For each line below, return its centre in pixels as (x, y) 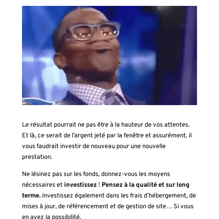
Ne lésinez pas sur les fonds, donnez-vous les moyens (96, 174)
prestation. (37, 157)
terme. (31, 196)
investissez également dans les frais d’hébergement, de (118, 196)
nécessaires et (43, 185)
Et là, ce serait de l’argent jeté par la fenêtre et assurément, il (107, 136)
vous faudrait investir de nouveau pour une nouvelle (94, 146)
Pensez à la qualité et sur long (145, 185)
